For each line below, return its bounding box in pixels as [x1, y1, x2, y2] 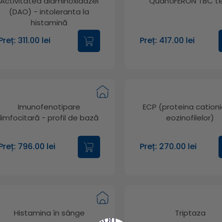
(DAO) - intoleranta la [9, 6, 90, 17]
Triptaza [174, 207, 206, 218]
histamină [31, 17, 68, 28]
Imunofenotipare [18, 101, 81, 112]
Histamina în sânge [13, 207, 85, 218]
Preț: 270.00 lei [139, 141, 197, 153]
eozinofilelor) [166, 112, 215, 123]
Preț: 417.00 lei [139, 35, 195, 47]
